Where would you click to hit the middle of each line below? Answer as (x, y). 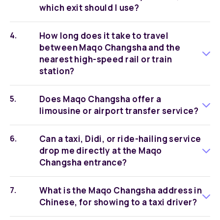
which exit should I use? (89, 8)
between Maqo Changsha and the (110, 47)
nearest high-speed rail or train (106, 59)
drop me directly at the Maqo (101, 151)
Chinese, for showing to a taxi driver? (118, 202)
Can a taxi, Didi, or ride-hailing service (120, 139)
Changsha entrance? (83, 162)
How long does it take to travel (104, 36)
